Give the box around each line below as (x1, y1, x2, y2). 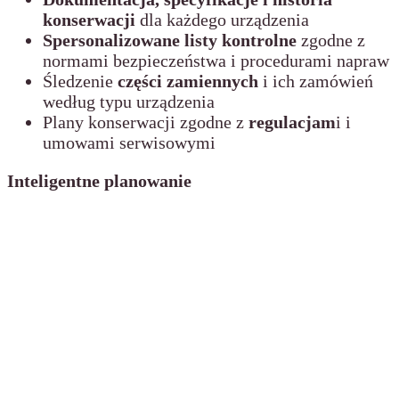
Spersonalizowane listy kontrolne (43, 30, 297, 51)
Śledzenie (43, 71, 118, 92)
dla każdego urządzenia (135, 10, 309, 30)
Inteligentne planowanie (7, 171, 191, 191)
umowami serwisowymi (43, 133, 216, 153)
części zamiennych (118, 71, 258, 92)
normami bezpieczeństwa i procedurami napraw (43, 51, 389, 71)
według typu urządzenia (43, 92, 215, 112)
